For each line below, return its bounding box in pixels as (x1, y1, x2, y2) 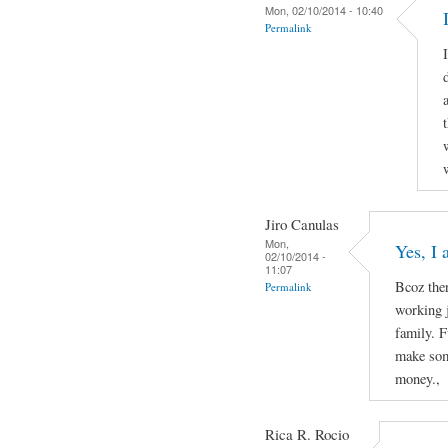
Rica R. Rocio (265, 423, 349, 444)
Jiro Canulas (265, 213, 339, 234)
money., (395, 369, 440, 389)
